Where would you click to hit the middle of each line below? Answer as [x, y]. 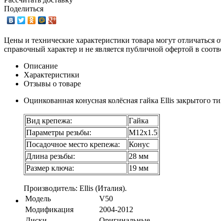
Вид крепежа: [49, 120]
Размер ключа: [50, 168]
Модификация [49, 209]
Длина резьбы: [51, 156]
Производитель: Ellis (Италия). [75, 188]
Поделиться [24, 8]
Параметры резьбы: [59, 132]
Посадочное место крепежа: [76, 144]
